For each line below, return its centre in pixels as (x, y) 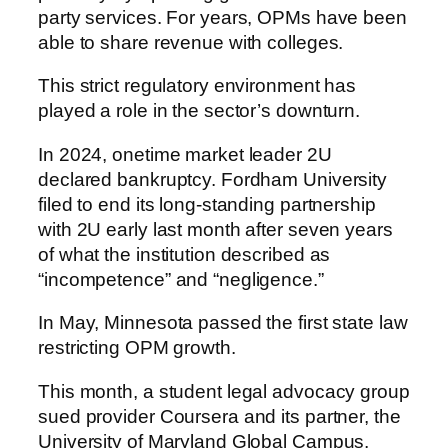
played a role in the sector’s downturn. (199, 111)
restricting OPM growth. (137, 348)
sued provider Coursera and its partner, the (219, 416)
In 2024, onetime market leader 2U (185, 154)
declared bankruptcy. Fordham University (213, 179)
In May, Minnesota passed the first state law (223, 323)
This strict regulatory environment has (197, 86)
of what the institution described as (184, 254)
